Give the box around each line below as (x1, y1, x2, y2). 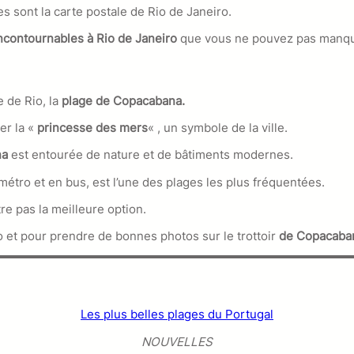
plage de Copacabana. (58, 92, 185, 108)
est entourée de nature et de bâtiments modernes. (11, 147, 293, 163)
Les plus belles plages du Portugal (81, 307, 273, 322)
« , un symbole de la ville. (148, 120, 288, 136)
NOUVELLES (141, 333, 213, 349)
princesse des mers (37, 120, 148, 136)
